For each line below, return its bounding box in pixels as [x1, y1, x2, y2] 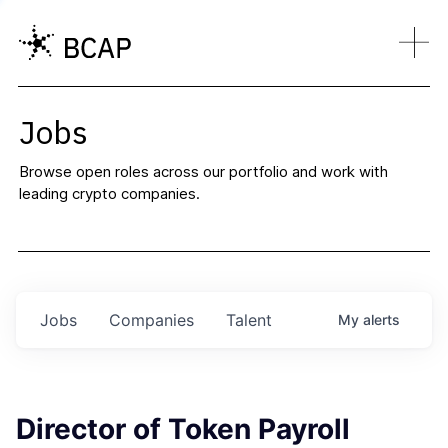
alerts [363, 310, 400, 328]
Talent [226, 309, 272, 330]
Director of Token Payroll [16, 411, 350, 446]
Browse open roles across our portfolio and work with [18, 162, 388, 181]
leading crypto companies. [18, 184, 200, 203]
